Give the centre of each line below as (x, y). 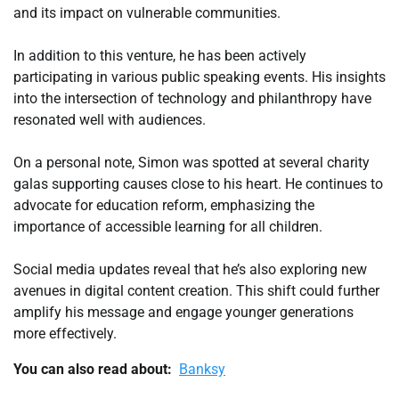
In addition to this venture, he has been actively (160, 56)
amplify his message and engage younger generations (183, 313)
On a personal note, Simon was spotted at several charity (191, 163)
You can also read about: (93, 370)
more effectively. (65, 334)
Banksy (202, 370)
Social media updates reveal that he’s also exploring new (190, 270)
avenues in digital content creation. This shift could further (196, 291)
